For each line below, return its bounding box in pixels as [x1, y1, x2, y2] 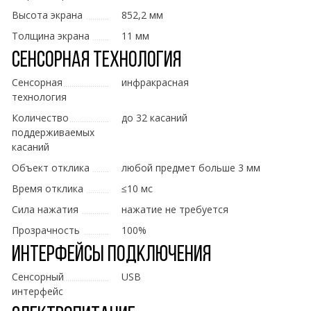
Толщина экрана [12, 29, 90, 43]
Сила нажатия [12, 203, 78, 217]
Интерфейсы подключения [12, 244, 211, 267]
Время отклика [12, 182, 83, 196]
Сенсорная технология [12, 50, 181, 73]
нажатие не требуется [121, 203, 228, 217]
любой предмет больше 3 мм [121, 161, 260, 175]
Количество [12, 111, 69, 125]
